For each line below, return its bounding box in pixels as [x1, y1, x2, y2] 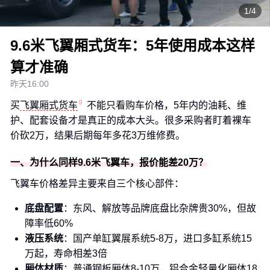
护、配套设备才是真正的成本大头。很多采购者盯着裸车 [10, 115, 251, 125]
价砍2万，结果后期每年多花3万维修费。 [10, 130, 185, 140]
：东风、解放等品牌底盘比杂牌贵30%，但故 [63, 203, 256, 213]
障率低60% [25, 218, 73, 228]
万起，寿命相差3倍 [25, 248, 107, 259]
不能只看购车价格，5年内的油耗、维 [87, 100, 246, 110]
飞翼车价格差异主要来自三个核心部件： [10, 178, 184, 189]
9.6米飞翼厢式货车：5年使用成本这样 [10, 37, 255, 54]
